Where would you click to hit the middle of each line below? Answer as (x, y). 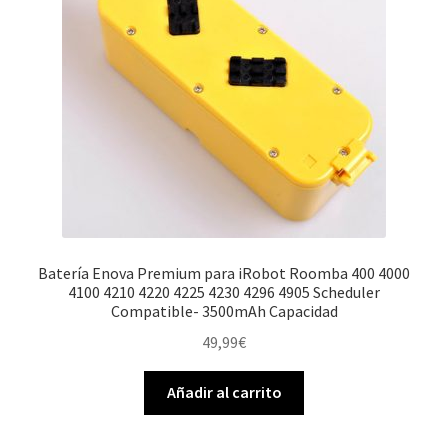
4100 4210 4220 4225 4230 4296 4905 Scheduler (224, 291)
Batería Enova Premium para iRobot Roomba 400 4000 (224, 272)
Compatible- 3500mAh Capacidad (224, 310)
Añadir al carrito (224, 392)
